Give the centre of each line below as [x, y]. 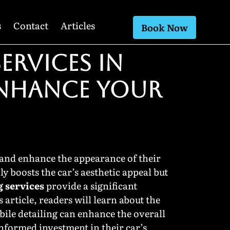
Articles [78, 25]
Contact [31, 25]
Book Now [164, 27]
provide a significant [91, 186]
